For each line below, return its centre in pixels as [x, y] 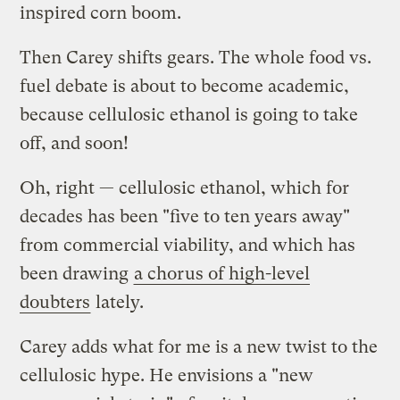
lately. [118, 302]
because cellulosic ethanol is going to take [189, 114]
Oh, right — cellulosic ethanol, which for [185, 187]
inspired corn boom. [101, 12]
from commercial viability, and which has [188, 245]
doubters [55, 302]
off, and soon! [75, 143]
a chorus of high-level [222, 273]
